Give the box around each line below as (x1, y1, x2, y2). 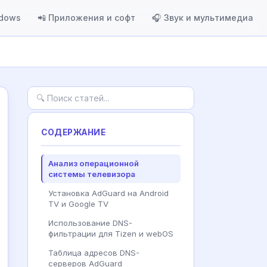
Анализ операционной (48, 159, 139, 168)
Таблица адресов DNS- (48, 248, 139, 257)
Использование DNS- (48, 218, 132, 228)
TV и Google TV (48, 199, 108, 209)
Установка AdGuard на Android (48, 188, 169, 198)
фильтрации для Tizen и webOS (48, 229, 173, 238)
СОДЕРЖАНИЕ (41, 128, 106, 137)
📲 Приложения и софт (38, 13, 135, 23)
